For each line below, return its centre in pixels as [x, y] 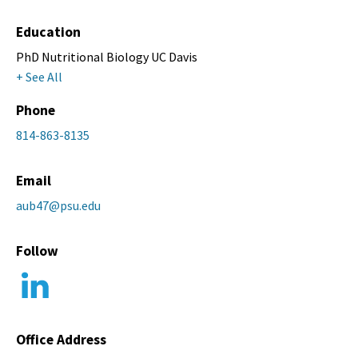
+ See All [39, 77]
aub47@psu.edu [58, 206]
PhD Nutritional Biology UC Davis [107, 57]
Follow [37, 251]
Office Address [61, 340]
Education [48, 32]
